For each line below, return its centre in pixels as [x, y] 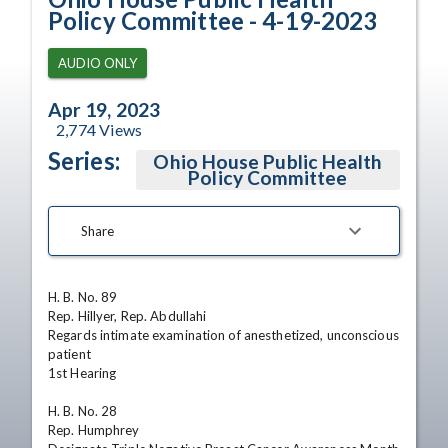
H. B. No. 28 [83, 411]
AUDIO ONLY [97, 63]
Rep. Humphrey [94, 430]
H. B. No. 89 [83, 297]
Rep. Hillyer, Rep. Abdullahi [127, 316]
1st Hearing [82, 373]
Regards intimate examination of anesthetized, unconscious [223, 335]
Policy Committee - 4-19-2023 [213, 20]
